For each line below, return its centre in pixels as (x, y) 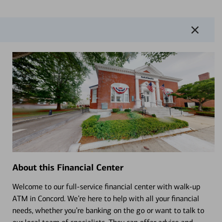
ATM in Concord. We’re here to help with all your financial (106, 198)
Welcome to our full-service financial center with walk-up (106, 186)
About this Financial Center (68, 167)
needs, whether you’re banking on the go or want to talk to (108, 210)
